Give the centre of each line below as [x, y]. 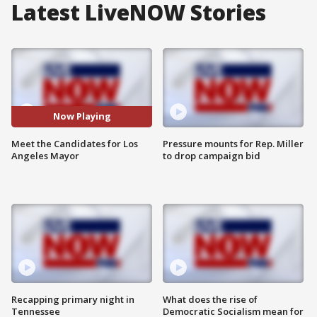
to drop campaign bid [212, 155]
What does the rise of [210, 299]
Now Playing [82, 116]
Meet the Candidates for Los [75, 143]
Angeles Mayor [45, 155]
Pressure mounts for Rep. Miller [233, 143]
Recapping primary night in [73, 299]
